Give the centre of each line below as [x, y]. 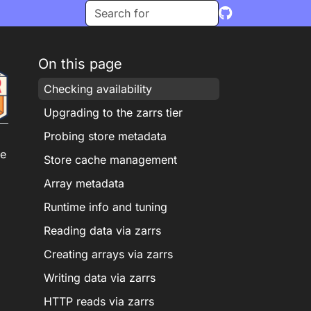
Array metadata [84, 183]
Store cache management [110, 160]
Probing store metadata [105, 136]
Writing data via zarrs [99, 278]
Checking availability [98, 89]
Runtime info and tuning [105, 207]
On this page [80, 64]
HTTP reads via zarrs [99, 301]
